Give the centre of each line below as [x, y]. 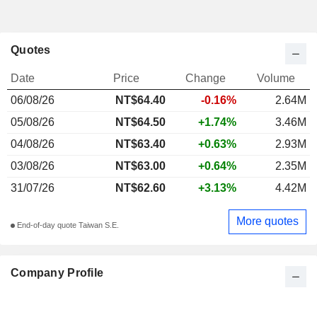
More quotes [267, 221]
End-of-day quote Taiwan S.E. [67, 225]
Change [205, 78]
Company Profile [57, 272]
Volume [276, 78]
